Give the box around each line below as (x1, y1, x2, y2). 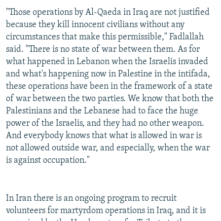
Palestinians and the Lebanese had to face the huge (6, 107, 198, 116)
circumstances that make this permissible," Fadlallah (6, 33, 204, 42)
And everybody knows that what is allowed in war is (6, 131, 202, 141)
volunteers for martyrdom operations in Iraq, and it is (6, 206, 206, 216)
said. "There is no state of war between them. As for (6, 45, 200, 55)
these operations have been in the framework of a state (6, 82, 213, 92)
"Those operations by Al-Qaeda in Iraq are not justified (6, 8, 210, 18)
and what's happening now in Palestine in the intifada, (6, 70, 210, 79)
